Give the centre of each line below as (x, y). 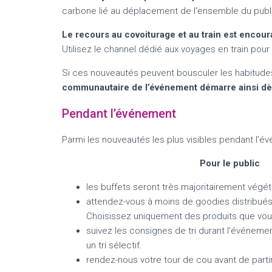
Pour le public (229, 164)
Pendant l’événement (119, 114)
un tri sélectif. (114, 246)
